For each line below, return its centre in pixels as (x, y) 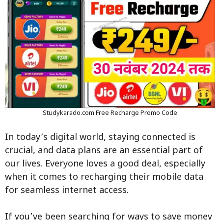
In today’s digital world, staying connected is (100, 138)
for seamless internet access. (67, 191)
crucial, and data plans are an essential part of (104, 151)
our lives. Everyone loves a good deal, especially (105, 165)
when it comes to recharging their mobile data (104, 178)
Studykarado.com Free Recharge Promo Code (110, 113)
